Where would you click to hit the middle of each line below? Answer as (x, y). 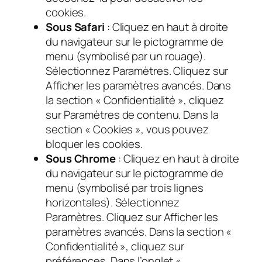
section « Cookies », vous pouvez (127, 129)
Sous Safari (75, 27)
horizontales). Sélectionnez (113, 202)
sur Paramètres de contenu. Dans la (132, 114)
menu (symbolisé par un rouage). (126, 56)
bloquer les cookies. (94, 144)
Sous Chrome (81, 158)
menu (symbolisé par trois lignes (125, 187)
